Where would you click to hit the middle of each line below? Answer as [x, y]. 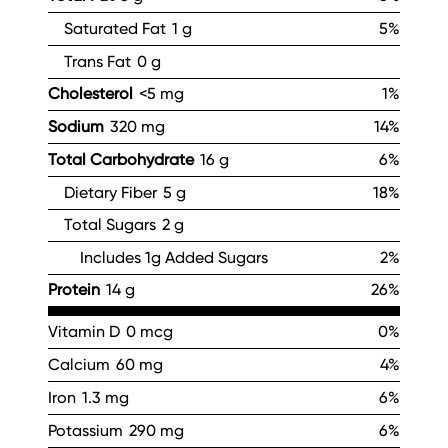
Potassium [87, 430]
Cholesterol [90, 93]
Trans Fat [99, 61]
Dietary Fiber [112, 192]
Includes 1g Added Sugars [174, 257]
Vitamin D [86, 331]
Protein [74, 289]
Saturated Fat [117, 28]
